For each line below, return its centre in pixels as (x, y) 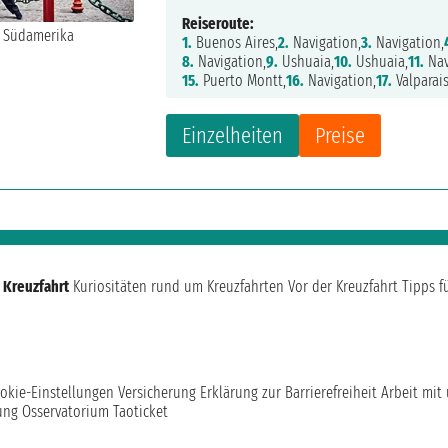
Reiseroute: (218, 24)
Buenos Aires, (235, 43)
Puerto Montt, (243, 81)
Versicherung (157, 393)
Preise (340, 136)
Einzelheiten (233, 136)
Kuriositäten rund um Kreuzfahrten (178, 287)
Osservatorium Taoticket (95, 412)
